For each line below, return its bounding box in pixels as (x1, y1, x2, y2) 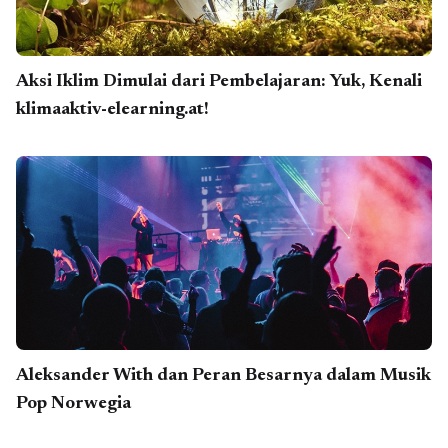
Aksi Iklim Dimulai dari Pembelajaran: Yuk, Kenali (16, 72, 422, 91)
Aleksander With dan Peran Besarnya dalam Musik (16, 367, 431, 386)
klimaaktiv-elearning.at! (16, 100, 209, 119)
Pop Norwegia (16, 395, 131, 414)
